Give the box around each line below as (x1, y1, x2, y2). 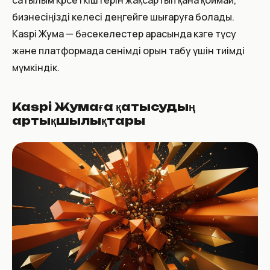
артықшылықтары (12, 114, 145, 127)
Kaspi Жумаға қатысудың (12, 100, 195, 113)
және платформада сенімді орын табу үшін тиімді (12, 44, 245, 57)
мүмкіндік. (12, 61, 60, 74)
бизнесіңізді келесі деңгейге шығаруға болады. (12, 10, 234, 24)
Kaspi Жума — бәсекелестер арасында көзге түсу (12, 27, 236, 40)
